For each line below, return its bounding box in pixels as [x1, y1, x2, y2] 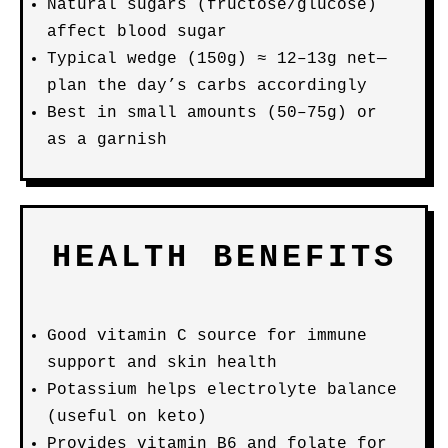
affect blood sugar [47, 23, 227, 41]
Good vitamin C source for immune [47, 327, 367, 345]
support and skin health [47, 354, 277, 372]
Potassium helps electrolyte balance [47, 381, 397, 399]
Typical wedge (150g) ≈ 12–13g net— [47, 50, 387, 68]
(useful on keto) [47, 408, 207, 426]
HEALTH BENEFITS [51, 239, 397, 276]
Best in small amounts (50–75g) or [47, 104, 377, 122]
